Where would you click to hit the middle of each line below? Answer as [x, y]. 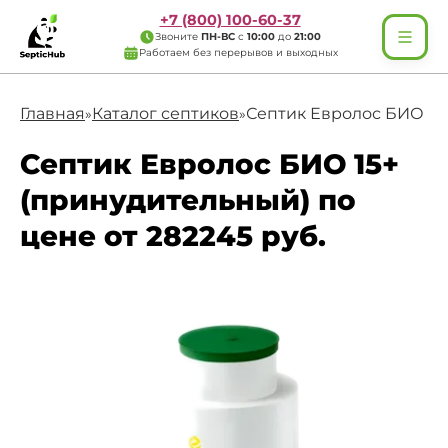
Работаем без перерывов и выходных [238, 52]
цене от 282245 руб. [173, 236]
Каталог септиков [165, 113]
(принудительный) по [188, 200]
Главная [52, 113]
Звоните [178, 36]
